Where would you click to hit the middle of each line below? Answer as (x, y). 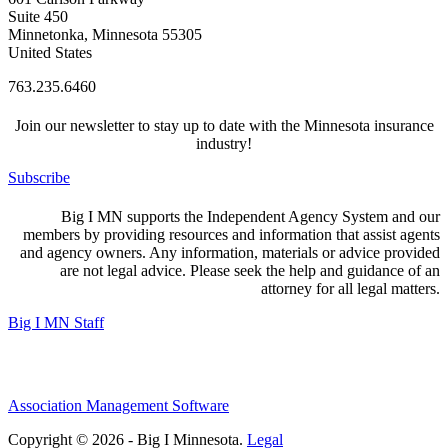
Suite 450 (38, 16)
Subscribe (39, 178)
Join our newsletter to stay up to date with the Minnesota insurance (224, 126)
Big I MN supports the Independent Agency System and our (250, 217)
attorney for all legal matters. (350, 289)
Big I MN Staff (56, 323)
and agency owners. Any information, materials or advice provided (230, 253)
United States (50, 52)
